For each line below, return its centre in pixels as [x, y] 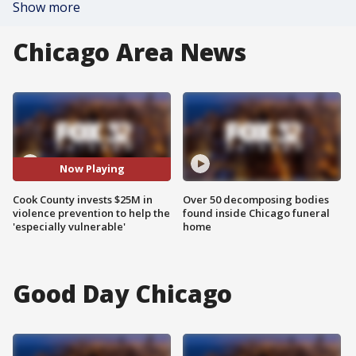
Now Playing [92, 169]
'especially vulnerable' [69, 226]
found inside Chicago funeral [256, 213]
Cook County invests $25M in [83, 199]
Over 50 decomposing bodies [256, 199]
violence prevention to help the [91, 213]
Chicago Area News [130, 52]
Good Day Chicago [123, 293]
